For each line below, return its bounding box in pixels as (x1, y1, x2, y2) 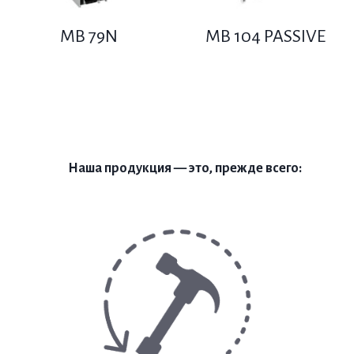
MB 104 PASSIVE (205, 27, 326, 47)
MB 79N (59, 27, 118, 47)
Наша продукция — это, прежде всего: (68, 161, 302, 176)
